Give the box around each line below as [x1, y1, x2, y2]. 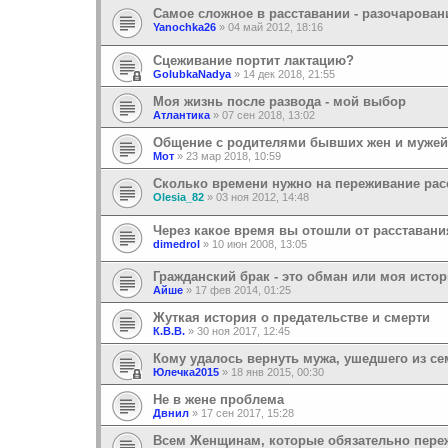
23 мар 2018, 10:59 [186, 149, 281, 162]
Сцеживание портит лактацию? [153, 52, 354, 68]
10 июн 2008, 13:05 [212, 237, 307, 250]
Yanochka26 [153, 21, 216, 34]
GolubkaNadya [153, 67, 231, 80]
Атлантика [153, 108, 210, 121]
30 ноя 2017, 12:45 [197, 325, 290, 338]
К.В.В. [153, 325, 185, 338]
